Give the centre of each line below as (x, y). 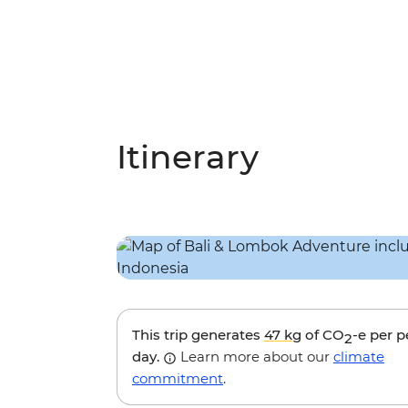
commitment (178, 379)
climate (359, 357)
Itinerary (188, 157)
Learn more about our (255, 357)
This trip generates (198, 335)
